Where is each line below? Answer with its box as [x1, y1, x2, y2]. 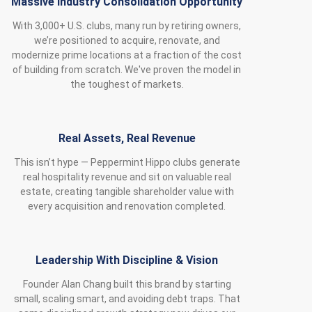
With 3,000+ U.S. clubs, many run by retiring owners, [13, 20, 242, 32]
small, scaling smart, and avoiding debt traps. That [13, 293, 240, 305]
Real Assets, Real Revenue [58, 132, 196, 146]
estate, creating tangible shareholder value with [19, 186, 234, 198]
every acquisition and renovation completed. [28, 201, 226, 212]
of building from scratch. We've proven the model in [13, 64, 242, 76]
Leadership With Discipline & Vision [36, 253, 219, 267]
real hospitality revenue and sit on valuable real [22, 171, 231, 183]
